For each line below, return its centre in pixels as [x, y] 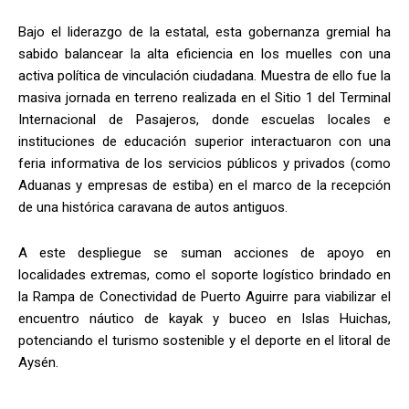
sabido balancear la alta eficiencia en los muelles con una [204, 53]
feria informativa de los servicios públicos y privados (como [204, 163]
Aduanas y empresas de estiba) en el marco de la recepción [204, 185]
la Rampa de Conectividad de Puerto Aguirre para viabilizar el [204, 296]
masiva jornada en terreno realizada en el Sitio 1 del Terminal [204, 97]
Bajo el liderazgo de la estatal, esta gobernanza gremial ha [204, 31]
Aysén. [40, 362]
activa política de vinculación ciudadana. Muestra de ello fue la [204, 75]
